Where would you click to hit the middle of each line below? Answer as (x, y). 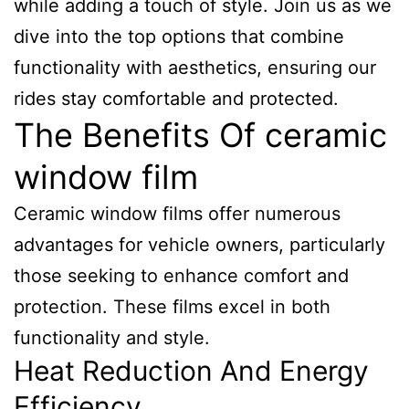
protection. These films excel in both (172, 307)
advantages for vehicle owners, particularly (199, 245)
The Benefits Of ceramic (200, 135)
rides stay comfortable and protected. (176, 99)
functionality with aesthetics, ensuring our (195, 68)
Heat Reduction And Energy (191, 371)
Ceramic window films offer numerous (177, 214)
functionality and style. (112, 338)
